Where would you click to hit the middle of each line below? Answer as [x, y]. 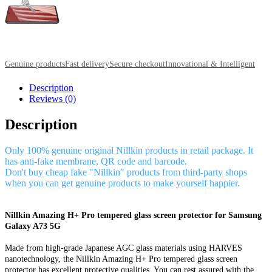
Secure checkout [137, 64]
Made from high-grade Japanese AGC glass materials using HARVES [124, 248]
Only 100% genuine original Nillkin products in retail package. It [129, 150]
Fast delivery [87, 64]
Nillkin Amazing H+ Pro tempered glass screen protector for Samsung [133, 215]
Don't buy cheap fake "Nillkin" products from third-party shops [126, 172]
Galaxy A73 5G [33, 226]
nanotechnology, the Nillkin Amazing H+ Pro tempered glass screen [121, 259]
